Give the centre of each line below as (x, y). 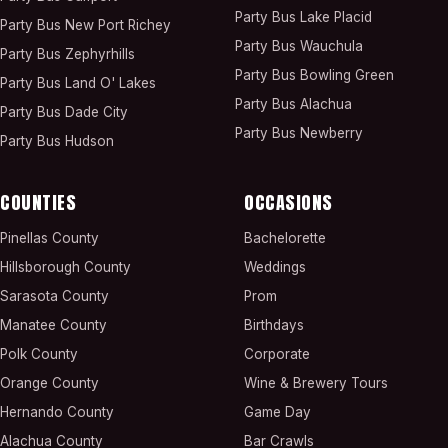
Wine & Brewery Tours (316, 383)
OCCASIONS (288, 202)
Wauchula (331, 46)
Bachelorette (285, 238)
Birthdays (274, 325)
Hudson (89, 141)
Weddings (275, 267)
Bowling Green (347, 75)
